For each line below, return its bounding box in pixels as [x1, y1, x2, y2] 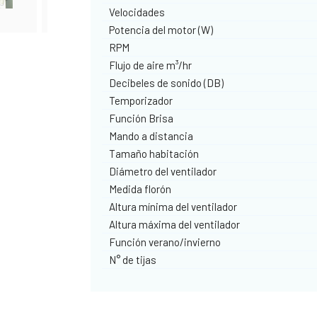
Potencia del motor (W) [109, 23, 214, 36]
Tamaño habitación [109, 146, 200, 160]
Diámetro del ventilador [109, 164, 217, 178]
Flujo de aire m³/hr [109, 58, 192, 71]
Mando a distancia [109, 129, 194, 142]
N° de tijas [109, 253, 157, 266]
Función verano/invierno [109, 235, 221, 248]
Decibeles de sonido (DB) [109, 76, 224, 89]
